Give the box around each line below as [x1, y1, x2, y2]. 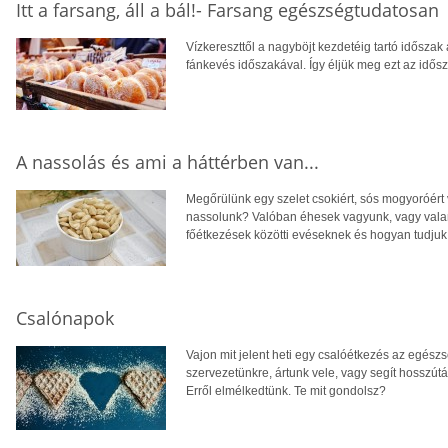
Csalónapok [16, 306, 114, 331]
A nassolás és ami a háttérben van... [16, 150, 319, 175]
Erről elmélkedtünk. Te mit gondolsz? [186, 384, 386, 399]
